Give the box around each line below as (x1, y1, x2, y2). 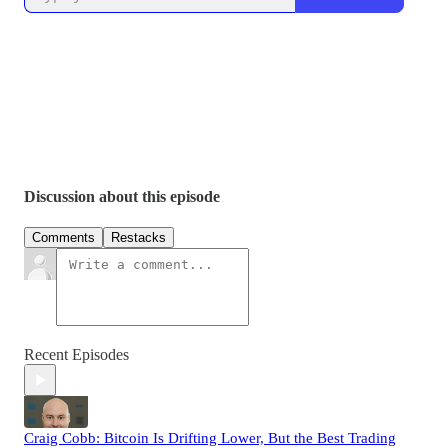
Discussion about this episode (24, 188, 220, 206)
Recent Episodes (24, 346, 129, 364)
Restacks (111, 230, 166, 246)
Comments (32, 230, 95, 246)
